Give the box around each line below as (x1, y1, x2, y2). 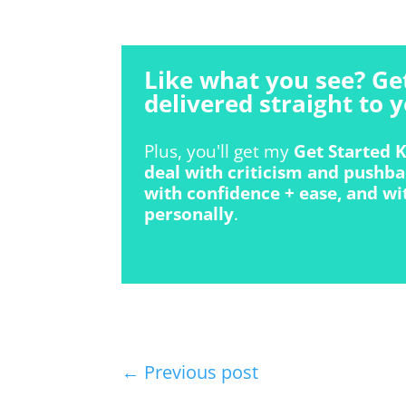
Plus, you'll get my (144, 140, 295, 164)
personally (144, 202, 235, 227)
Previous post (144, 359, 259, 384)
